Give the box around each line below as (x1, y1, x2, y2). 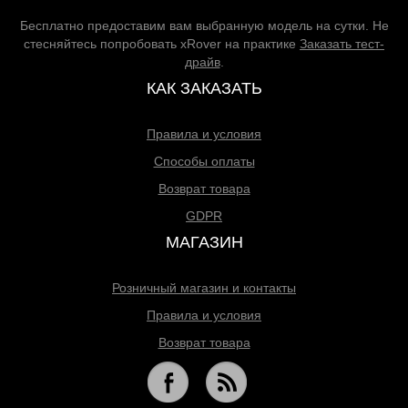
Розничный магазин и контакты (112, 280, 296, 295)
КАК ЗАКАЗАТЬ (146, 79, 262, 97)
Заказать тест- (300, 36, 384, 51)
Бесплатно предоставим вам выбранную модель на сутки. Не (19, 18, 389, 33)
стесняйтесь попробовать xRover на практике (24, 36, 300, 51)
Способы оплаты (153, 154, 255, 168)
